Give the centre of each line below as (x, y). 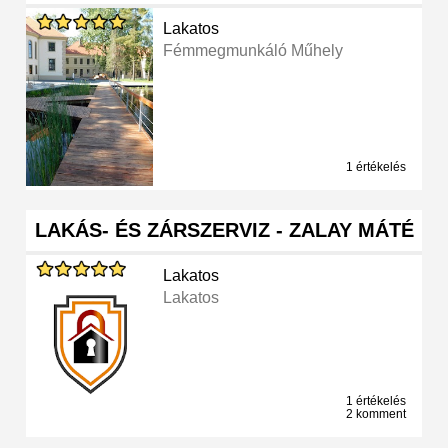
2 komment (376, 414)
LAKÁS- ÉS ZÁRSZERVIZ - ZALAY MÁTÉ (224, 230)
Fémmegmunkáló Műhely (253, 51)
